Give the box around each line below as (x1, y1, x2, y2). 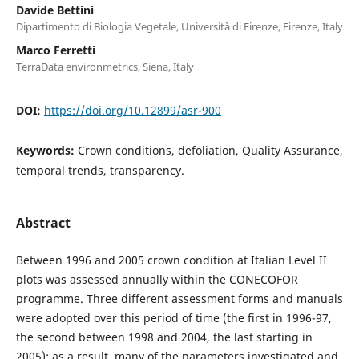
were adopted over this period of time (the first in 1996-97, (15, 309, 332, 325)
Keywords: (15, 142, 78, 158)
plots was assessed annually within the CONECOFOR (15, 271, 298, 287)
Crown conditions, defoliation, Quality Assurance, (77, 142, 343, 158)
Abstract (15, 213, 71, 232)
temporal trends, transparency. (15, 162, 184, 178)
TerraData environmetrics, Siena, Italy (15, 58, 194, 74)
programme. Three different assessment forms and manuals (15, 290, 343, 306)
